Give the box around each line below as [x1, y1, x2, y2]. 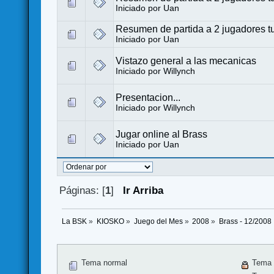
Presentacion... [116, 92, 181, 103]
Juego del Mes [133, 218, 183, 226]
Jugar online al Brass [116, 128, 208, 139]
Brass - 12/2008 [219, 218, 272, 226]
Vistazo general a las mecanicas [116, 55, 257, 66]
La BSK [62, 218, 87, 226]
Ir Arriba [122, 184, 163, 196]
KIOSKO [96, 218, 124, 226]
